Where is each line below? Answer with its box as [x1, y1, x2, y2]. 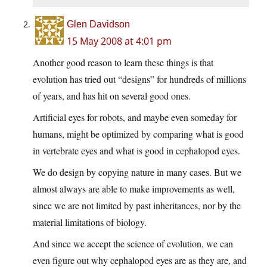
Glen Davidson [67, 19, 130, 30]
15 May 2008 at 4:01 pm [67, 35, 172, 48]
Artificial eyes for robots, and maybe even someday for [33, 111, 237, 124]
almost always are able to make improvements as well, [33, 182, 235, 195]
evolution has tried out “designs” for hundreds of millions [33, 73, 246, 86]
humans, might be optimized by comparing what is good [33, 128, 244, 141]
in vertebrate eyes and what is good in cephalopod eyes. [33, 144, 240, 157]
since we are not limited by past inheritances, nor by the [33, 199, 241, 212]
